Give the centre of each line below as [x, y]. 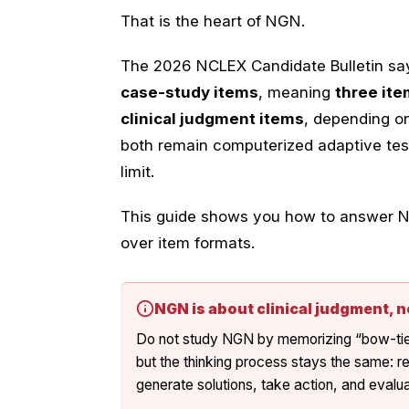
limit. [137, 171]
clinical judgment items [212, 118]
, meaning [297, 92]
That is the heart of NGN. [213, 21]
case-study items [189, 92]
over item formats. [188, 242]
